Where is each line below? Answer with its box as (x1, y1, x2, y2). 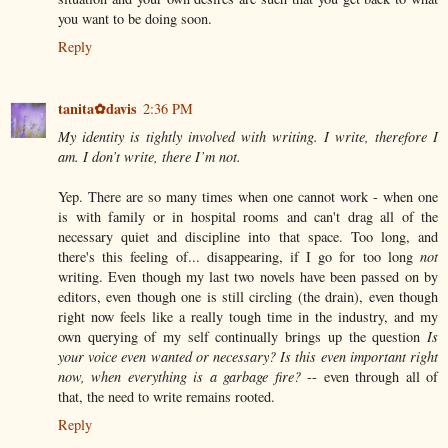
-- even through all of (300, 367, 439, 387)
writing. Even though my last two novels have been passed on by (58, 267, 438, 287)
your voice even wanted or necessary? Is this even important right (58, 347, 438, 367)
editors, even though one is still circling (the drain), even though (58, 287, 438, 307)
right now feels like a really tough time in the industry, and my (58, 307, 438, 327)
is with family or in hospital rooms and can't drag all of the (58, 207, 438, 227)
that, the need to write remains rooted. (58, 387, 275, 407)
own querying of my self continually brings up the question (58, 327, 427, 347)
